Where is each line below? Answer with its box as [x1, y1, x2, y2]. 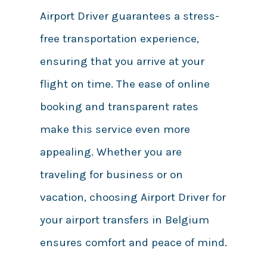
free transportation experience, [39, 32, 199, 46]
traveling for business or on [39, 168, 183, 182]
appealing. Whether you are [39, 145, 182, 159]
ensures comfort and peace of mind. [39, 236, 227, 250]
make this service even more [39, 123, 190, 136]
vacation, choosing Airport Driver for [39, 191, 226, 204]
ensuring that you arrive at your [39, 55, 204, 69]
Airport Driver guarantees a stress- [39, 10, 219, 23]
